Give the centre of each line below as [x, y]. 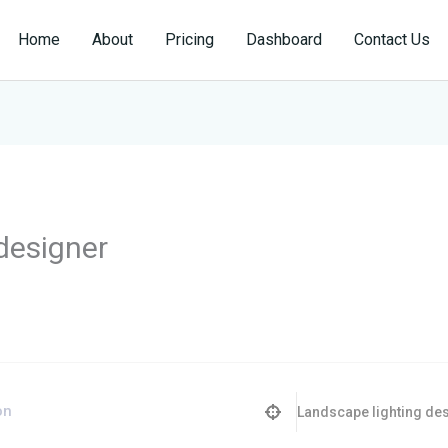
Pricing [189, 40]
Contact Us [392, 40]
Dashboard [284, 40]
